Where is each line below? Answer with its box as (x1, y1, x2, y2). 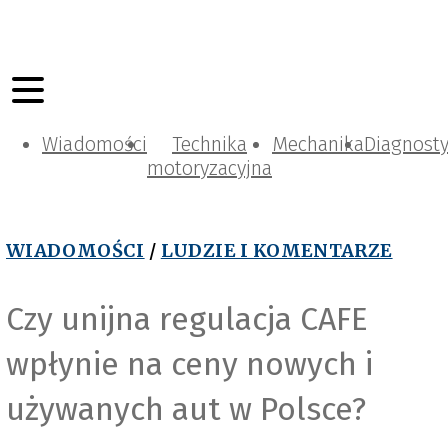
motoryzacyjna (147, 156, 272, 180)
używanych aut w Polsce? (6, 389, 366, 428)
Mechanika (272, 132, 364, 156)
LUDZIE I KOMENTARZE (160, 239, 393, 262)
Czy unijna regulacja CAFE (6, 299, 368, 338)
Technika (172, 132, 247, 156)
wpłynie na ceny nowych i (6, 344, 373, 383)
